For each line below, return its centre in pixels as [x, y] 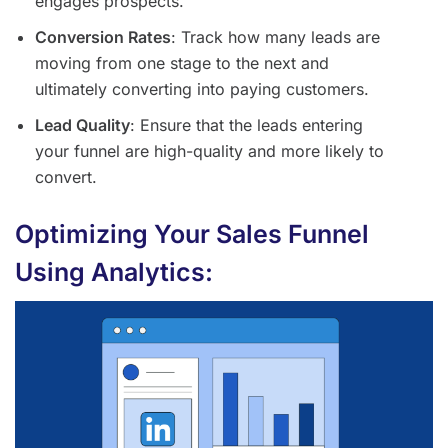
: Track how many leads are [275, 37]
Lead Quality [82, 125]
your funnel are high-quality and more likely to [209, 151]
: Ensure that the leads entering [246, 125]
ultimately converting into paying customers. [202, 89]
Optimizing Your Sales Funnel [192, 234]
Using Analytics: [114, 272]
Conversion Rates [103, 37]
